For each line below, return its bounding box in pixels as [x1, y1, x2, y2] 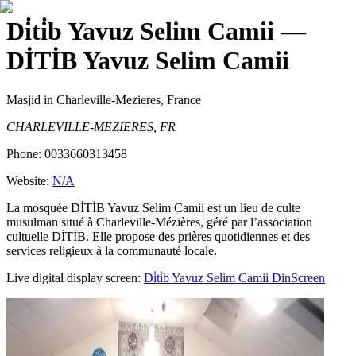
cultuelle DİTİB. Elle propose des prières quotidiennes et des [6, 229, 310, 243]
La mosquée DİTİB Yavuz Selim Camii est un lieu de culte [6, 200, 300, 215]
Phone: [6, 146, 44, 161]
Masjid [6, 92, 41, 106]
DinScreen [269, 270, 325, 284]
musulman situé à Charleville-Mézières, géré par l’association [6, 215, 312, 229]
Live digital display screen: [6, 270, 141, 284]
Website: [6, 173, 52, 188]
